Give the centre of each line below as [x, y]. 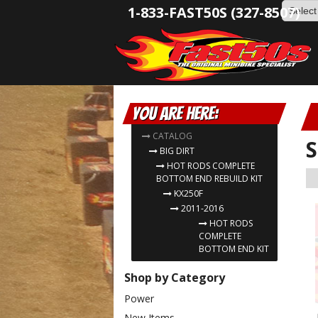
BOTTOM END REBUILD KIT [209, 179]
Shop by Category [175, 278]
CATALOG [172, 136]
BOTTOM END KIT [234, 249]
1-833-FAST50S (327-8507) [214, 12]
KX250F [188, 193]
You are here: [175, 114]
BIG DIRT [177, 151]
